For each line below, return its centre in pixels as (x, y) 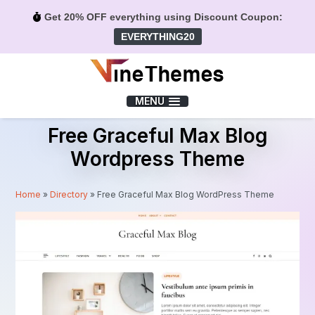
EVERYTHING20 (157, 37)
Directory (69, 194)
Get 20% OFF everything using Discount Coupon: (162, 17)
